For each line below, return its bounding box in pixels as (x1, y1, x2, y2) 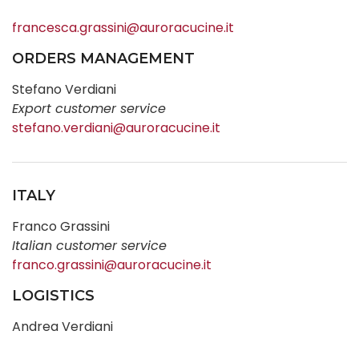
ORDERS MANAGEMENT (12, 50, 195, 67)
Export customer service (12, 99, 166, 118)
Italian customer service (12, 236, 167, 255)
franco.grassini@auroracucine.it (12, 256, 212, 274)
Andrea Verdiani (12, 317, 113, 336)
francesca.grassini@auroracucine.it (12, 18, 234, 37)
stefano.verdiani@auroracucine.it (12, 119, 220, 137)
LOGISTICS (12, 287, 95, 305)
